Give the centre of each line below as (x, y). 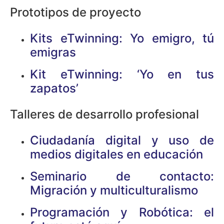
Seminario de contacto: (122, 176)
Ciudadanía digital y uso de (122, 140)
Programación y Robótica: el (122, 212)
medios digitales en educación (116, 154)
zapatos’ (54, 88)
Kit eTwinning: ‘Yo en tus (122, 74)
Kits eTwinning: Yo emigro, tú (122, 38)
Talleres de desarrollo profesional (104, 114)
